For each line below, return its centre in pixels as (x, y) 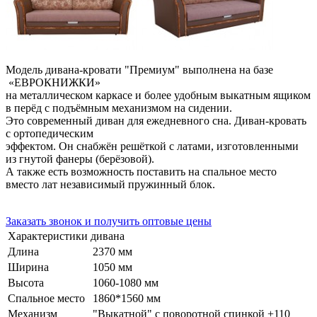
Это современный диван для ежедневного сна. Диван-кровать (156, 120)
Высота (26, 282)
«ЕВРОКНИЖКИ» (54, 82)
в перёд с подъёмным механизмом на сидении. (119, 108)
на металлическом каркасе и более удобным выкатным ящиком (158, 95)
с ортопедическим (52, 133)
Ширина (28, 267)
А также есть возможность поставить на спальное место (141, 171)
